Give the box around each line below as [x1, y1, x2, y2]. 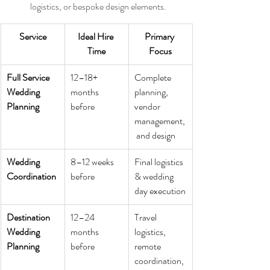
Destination [7, 210, 52, 225]
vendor [134, 99, 162, 114]
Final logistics [134, 155, 185, 169]
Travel [134, 210, 159, 225]
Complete [134, 71, 173, 85]
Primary [145, 30, 176, 44]
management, [134, 114, 185, 128]
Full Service [7, 71, 51, 85]
